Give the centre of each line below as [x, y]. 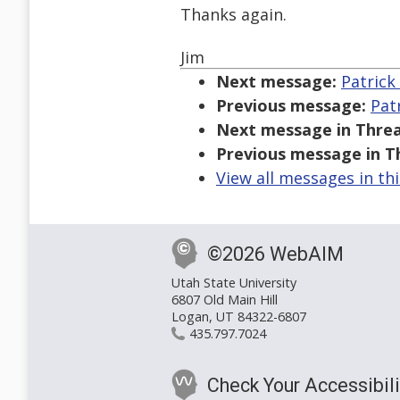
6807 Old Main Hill [225, 300]
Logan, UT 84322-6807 [239, 317]
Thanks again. [233, 15]
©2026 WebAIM [275, 254]
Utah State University [234, 283]
